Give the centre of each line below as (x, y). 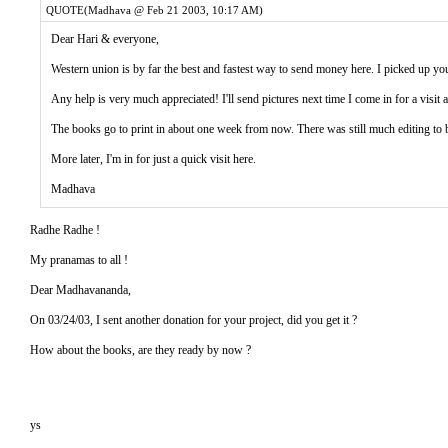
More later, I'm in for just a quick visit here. (153, 159)
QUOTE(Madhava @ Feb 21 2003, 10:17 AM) (154, 10)
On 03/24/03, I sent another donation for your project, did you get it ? (193, 320)
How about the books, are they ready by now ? (140, 350)
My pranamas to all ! (79, 260)
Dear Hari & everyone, (105, 39)
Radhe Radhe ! (65, 230)
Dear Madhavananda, (80, 290)
